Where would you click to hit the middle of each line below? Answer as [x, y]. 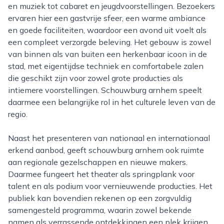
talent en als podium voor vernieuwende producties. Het [110, 186]
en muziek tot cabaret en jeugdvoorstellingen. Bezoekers [111, 6]
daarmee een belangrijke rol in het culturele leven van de [112, 102]
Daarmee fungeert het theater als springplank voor [101, 174]
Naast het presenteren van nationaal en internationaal [11, 138]
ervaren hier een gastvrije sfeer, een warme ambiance [107, 18]
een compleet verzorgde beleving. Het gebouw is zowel [109, 42]
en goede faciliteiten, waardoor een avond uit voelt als [107, 30]
